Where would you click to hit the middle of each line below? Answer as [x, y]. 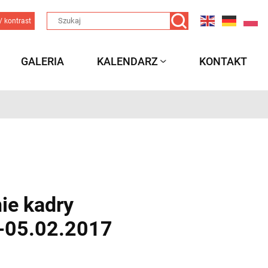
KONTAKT [223, 61]
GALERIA [42, 61]
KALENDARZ [127, 61]
